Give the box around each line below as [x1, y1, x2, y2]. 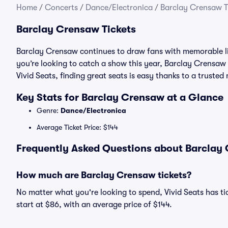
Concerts [45, 3, 78, 12]
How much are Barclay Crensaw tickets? [16, 170, 191, 180]
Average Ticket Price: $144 [37, 123, 118, 131]
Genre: [37, 106, 61, 115]
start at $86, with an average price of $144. [16, 200, 172, 209]
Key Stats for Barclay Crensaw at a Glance [16, 92, 223, 103]
